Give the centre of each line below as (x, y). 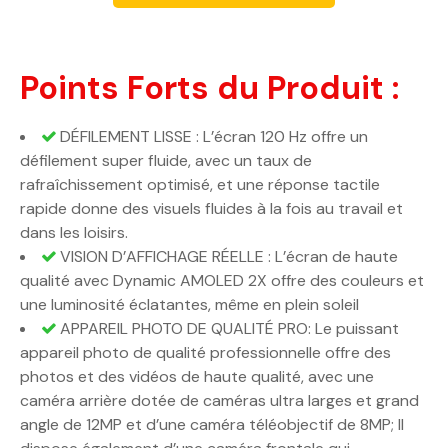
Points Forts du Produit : (209, 88)
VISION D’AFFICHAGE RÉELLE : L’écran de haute (227, 257)
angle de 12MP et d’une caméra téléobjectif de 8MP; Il (212, 425)
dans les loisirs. (74, 233)
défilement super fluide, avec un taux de (166, 161)
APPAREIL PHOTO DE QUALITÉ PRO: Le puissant (227, 329)
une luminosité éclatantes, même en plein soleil (189, 305)
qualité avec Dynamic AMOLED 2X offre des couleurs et (222, 281)
